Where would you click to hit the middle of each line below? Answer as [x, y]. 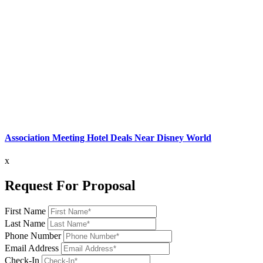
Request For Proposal [70, 186]
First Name [25, 211]
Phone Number [33, 236]
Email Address [32, 248]
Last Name [25, 224]
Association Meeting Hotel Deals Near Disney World [108, 137]
